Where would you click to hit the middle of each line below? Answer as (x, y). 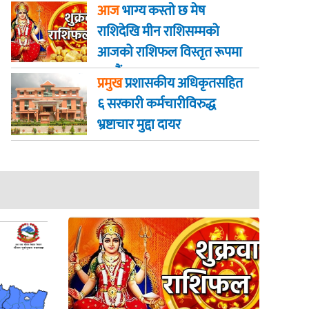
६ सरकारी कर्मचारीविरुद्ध (156, 104)
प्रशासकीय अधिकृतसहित (182, 83)
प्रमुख (109, 83)
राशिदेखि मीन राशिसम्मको (158, 31)
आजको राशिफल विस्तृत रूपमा (169, 52)
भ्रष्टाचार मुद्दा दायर (139, 124)
